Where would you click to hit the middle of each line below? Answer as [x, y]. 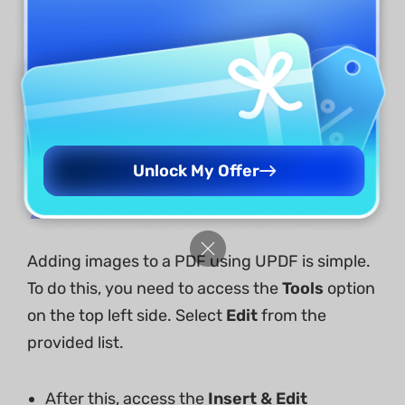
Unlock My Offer [196, 170]
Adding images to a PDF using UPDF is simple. [199, 262]
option [351, 289]
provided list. [75, 343]
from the [292, 316]
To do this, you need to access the [155, 289]
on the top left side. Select [127, 316]
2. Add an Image [136, 203]
